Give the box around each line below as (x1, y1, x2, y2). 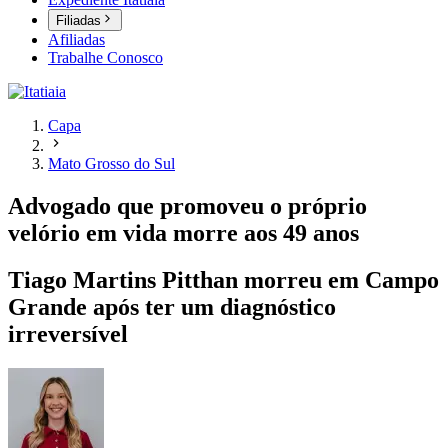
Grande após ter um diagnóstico (8, 294, 336, 321)
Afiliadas (48, 31, 105, 49)
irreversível (8, 321, 128, 348)
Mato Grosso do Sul (48, 155, 175, 173)
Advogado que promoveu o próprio (8, 193, 367, 220)
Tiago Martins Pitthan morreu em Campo (8, 267, 439, 294)
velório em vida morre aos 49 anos (8, 220, 359, 247)
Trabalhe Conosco (48, 49, 163, 67)
